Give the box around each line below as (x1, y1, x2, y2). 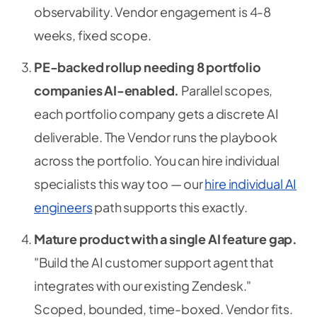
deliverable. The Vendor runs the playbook (34, 129, 277, 145)
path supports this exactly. (92, 199, 248, 215)
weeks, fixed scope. (34, 27, 151, 43)
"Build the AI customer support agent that (34, 254, 274, 270)
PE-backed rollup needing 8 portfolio (34, 59, 261, 75)
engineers (34, 199, 93, 215)
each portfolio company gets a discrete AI (34, 105, 279, 122)
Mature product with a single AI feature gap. (34, 231, 298, 247)
